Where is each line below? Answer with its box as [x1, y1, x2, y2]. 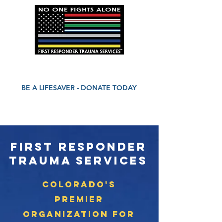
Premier [54, 194, 104, 205]
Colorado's [42, 179, 116, 190]
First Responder [10, 140, 147, 154]
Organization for [23, 209, 135, 220]
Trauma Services [9, 154, 148, 167]
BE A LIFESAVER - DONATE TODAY [21, 83, 137, 92]
